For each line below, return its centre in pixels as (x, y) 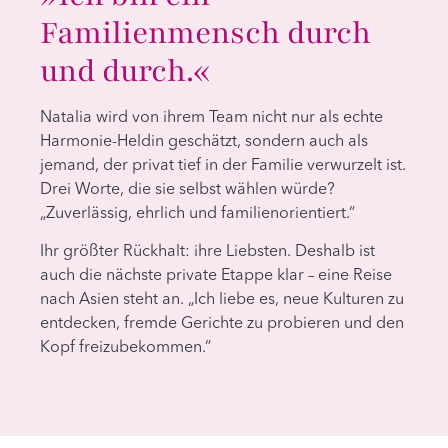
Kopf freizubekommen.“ (127, 348)
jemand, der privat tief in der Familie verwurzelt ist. (223, 165)
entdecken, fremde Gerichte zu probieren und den (222, 324)
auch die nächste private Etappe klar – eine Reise (216, 276)
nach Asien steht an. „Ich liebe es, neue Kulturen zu (222, 300)
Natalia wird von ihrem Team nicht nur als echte (211, 117)
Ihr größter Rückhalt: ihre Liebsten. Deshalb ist (207, 252)
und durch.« (125, 70)
